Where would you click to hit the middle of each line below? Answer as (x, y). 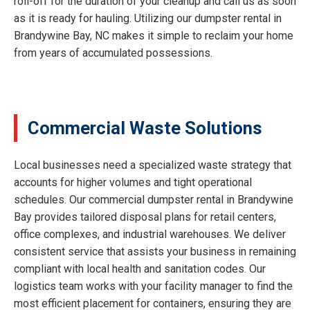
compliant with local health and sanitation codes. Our (140, 269)
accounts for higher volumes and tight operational (133, 183)
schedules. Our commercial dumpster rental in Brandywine (154, 200)
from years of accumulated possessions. (113, 53)
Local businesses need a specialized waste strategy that (153, 165)
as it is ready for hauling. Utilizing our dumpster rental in (148, 19)
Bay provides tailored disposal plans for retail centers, (145, 217)
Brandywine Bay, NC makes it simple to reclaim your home (154, 36)
